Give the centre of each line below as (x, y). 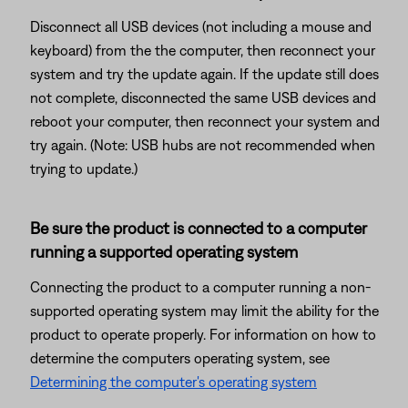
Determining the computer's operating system (173, 382)
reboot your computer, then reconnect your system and (205, 121)
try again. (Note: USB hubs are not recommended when (203, 145)
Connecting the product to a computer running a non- (200, 287)
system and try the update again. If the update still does (204, 74)
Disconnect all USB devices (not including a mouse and (201, 26)
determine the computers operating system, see (180, 358)
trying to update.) (84, 168)
